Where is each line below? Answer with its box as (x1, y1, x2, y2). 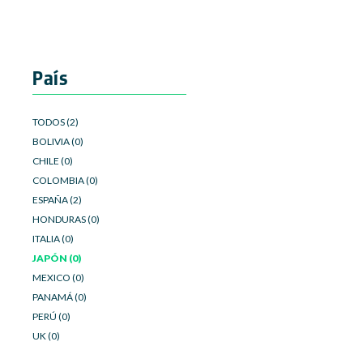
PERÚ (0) (32, 310, 70, 322)
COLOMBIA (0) (32, 174, 98, 186)
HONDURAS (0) (32, 213, 100, 225)
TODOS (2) (32, 116, 79, 128)
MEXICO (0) (32, 271, 84, 284)
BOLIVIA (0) (32, 135, 83, 147)
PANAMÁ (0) (32, 291, 87, 303)
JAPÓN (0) (32, 252, 81, 264)
